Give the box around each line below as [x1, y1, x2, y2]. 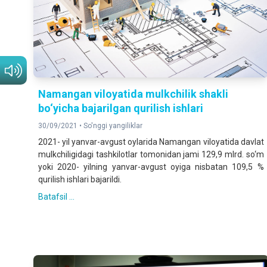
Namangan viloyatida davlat [159, 137, 264, 147]
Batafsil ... [38, 192, 74, 202]
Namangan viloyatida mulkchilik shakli [38, 88, 228, 101]
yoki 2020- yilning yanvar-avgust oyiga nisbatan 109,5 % [38, 162, 264, 172]
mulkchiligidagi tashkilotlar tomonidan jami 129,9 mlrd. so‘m [38, 150, 264, 160]
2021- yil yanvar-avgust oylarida [38, 137, 158, 147]
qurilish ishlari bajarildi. [38, 175, 122, 185]
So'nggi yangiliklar [83, 122, 142, 131]
